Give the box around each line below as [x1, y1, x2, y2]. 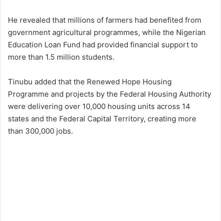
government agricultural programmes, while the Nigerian [8, 28, 206, 37]
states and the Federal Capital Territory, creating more [8, 114, 196, 124]
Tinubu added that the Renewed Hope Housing [8, 77, 172, 87]
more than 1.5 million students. [8, 52, 114, 62]
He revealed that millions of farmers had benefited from [8, 15, 201, 25]
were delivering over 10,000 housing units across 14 [8, 102, 190, 111]
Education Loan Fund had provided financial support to [8, 40, 198, 50]
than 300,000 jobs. [8, 126, 73, 136]
